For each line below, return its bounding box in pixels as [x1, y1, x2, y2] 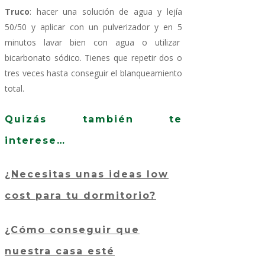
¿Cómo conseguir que [5, 224, 140, 235]
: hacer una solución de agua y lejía [30, 5, 182, 17]
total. [5, 82, 24, 94]
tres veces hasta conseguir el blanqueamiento [5, 67, 182, 79]
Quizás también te [5, 114, 182, 125]
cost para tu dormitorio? [5, 190, 156, 202]
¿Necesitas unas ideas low [5, 169, 169, 180]
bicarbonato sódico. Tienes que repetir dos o [5, 51, 182, 63]
